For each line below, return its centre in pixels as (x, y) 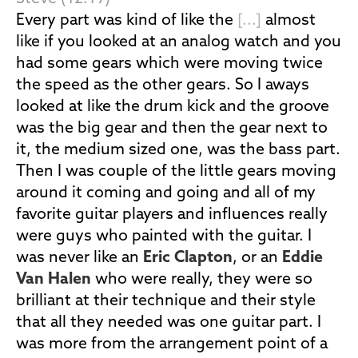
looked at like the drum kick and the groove (173, 107)
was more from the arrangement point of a (172, 344)
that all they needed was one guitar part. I (169, 323)
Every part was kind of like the (127, 21)
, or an (257, 258)
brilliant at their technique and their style (166, 301)
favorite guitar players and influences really (172, 215)
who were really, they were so (202, 280)
